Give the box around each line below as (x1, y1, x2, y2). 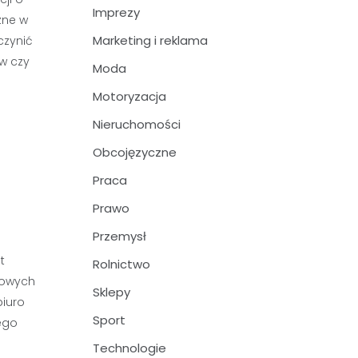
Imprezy (93, 4, 140, 21)
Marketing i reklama (93, 32, 208, 49)
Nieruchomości (93, 116, 181, 133)
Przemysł (93, 228, 146, 245)
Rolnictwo (93, 256, 150, 272)
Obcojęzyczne (93, 144, 177, 161)
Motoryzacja (93, 88, 166, 105)
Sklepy (93, 284, 130, 300)
